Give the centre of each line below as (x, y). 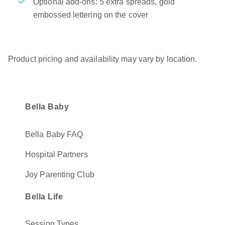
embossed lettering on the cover (91, 15)
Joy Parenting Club (60, 174)
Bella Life (44, 196)
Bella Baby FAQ (54, 134)
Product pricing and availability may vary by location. (103, 59)
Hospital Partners (57, 154)
